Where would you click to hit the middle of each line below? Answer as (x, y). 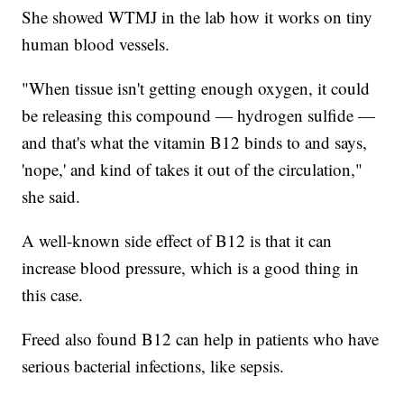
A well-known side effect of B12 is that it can (177, 241)
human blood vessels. (96, 44)
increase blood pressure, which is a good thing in (191, 268)
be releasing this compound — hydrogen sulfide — (199, 115)
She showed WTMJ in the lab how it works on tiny (197, 17)
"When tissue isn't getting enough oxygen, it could (196, 88)
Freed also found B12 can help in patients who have (201, 339)
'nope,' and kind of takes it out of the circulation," (193, 170)
